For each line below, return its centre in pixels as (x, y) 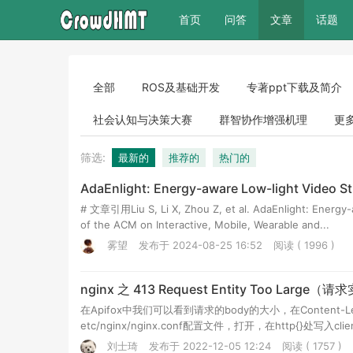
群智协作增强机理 (263, 119)
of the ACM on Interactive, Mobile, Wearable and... (205, 225)
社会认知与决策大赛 (143, 119)
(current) (223, 19)
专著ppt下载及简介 (294, 87)
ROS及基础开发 (181, 87)
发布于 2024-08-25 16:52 (201, 245)
